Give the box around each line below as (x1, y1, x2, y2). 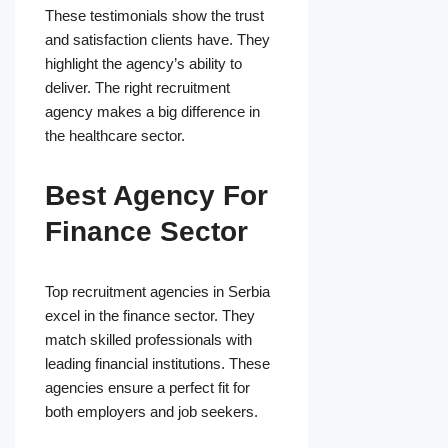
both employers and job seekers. (45, 403, 258, 421)
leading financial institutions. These (45, 355, 270, 373)
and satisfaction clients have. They (45, 31, 270, 49)
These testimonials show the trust (45, 7, 264, 25)
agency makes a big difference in (45, 103, 260, 121)
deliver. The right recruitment (45, 79, 230, 97)
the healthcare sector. (45, 127, 185, 145)
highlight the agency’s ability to (45, 55, 242, 73)
